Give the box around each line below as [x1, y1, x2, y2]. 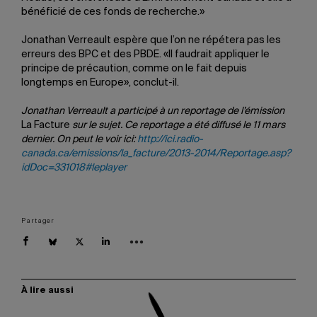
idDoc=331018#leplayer [21, 163, 127, 173]
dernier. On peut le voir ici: [21, 134, 137, 144]
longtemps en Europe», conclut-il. [21, 78, 179, 88]
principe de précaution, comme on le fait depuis [21, 64, 247, 74]
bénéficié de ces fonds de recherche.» [21, 7, 204, 17]
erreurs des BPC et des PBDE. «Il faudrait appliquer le [21, 50, 270, 59]
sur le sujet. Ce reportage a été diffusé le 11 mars [70, 120, 285, 130]
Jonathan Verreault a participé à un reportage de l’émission [21, 106, 284, 116]
